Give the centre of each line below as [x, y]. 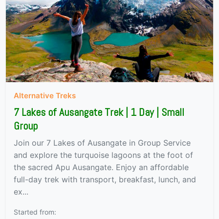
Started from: [35, 212]
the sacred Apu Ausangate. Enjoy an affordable [101, 167]
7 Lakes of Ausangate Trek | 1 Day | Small [99, 112]
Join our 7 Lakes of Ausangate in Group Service [102, 143]
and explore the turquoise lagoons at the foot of [103, 155]
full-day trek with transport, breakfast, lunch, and [105, 180]
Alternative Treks [45, 96]
